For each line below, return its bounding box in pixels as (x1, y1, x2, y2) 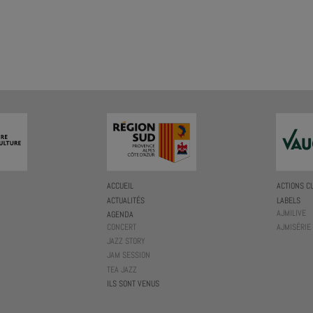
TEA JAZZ (107, 264, 138, 275)
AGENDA (107, 209, 134, 219)
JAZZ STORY (107, 236, 146, 247)
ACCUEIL (107, 181, 134, 191)
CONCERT (107, 221, 137, 232)
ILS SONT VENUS (107, 279, 160, 289)
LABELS (276, 195, 300, 205)
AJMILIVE (276, 208, 306, 218)
